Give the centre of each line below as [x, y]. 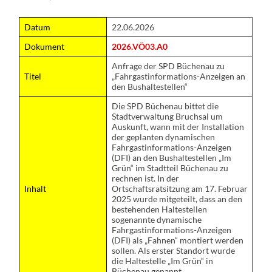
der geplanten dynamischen [163, 137]
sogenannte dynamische [156, 219]
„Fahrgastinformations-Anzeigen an [178, 76]
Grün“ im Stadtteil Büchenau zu [170, 168]
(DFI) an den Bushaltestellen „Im [171, 157]
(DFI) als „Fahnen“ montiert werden [177, 240]
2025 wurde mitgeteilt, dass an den [177, 199]
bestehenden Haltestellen [159, 209]
